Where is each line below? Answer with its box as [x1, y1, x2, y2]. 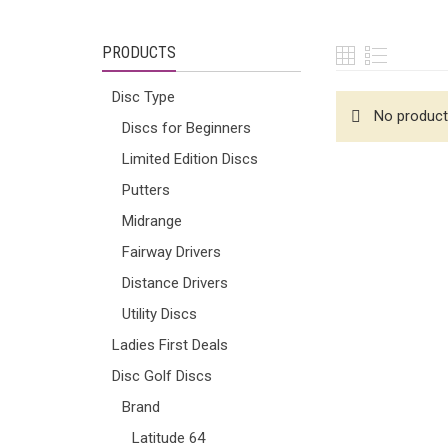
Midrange [122, 212, 182, 230]
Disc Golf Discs [112, 367, 212, 385]
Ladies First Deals [112, 336, 228, 354]
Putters [122, 181, 170, 199]
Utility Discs [122, 305, 197, 323]
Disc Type [112, 88, 175, 106]
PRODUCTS [102, 43, 176, 62]
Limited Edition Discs [122, 150, 258, 168]
